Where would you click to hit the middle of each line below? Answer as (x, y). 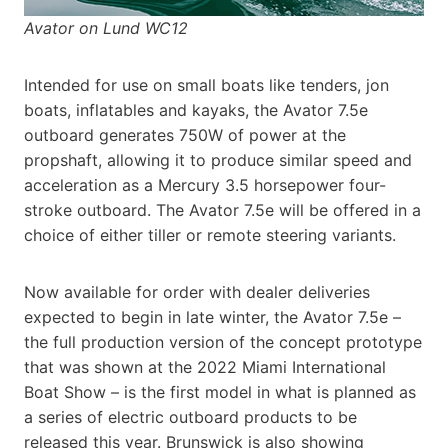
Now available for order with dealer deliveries (197, 291)
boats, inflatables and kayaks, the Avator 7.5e (196, 109)
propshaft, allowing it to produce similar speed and (218, 159)
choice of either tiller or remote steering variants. (210, 234)
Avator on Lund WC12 (106, 27)
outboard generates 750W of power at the (185, 134)
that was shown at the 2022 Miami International (205, 366)
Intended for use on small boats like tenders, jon (206, 84)
